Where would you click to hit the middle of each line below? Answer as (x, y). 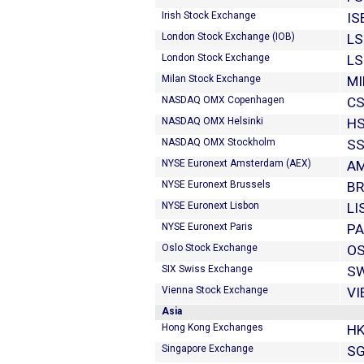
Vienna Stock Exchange (215, 290)
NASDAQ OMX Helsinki (212, 121)
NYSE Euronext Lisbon (210, 206)
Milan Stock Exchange (211, 79)
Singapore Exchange (208, 349)
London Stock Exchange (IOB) (228, 37)
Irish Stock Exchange (209, 15)
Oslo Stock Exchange (210, 248)
